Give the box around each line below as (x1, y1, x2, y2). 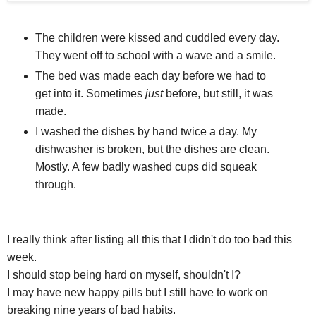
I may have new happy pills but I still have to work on (7, 286, 268, 298)
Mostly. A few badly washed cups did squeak (35, 160, 257, 173)
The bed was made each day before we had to (35, 69, 266, 82)
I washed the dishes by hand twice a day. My (35, 125, 257, 138)
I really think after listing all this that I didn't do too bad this (7, 233, 292, 245)
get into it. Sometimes (35, 87, 145, 99)
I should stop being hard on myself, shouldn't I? (7, 268, 241, 281)
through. (35, 178, 76, 190)
